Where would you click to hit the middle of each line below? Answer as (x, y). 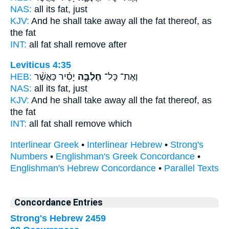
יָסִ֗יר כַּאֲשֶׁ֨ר (55, 77)
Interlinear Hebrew (124, 144)
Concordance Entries (59, 203)
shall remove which (91, 124)
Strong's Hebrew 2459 (58, 219)
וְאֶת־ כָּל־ (120, 77)
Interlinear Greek (44, 144)
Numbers (29, 156)
